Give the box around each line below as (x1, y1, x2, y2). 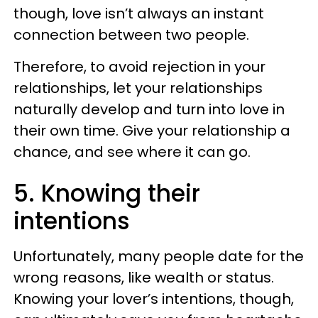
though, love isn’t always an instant (13, 4, 264, 23)
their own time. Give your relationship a (13, 121, 290, 141)
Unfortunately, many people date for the (13, 246, 304, 266)
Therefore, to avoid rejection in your (13, 57, 265, 77)
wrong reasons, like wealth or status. (13, 268, 274, 287)
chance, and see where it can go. (13, 142, 251, 162)
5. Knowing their (13, 177, 200, 210)
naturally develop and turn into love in (13, 99, 285, 119)
